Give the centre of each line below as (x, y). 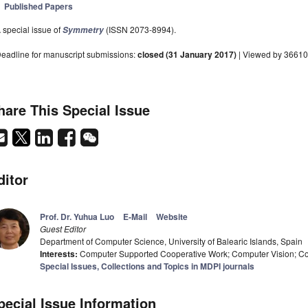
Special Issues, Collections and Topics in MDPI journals (147, 266)
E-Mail (135, 217)
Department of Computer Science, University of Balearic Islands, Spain (171, 241)
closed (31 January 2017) (187, 55)
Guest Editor (63, 229)
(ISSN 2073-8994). (140, 30)
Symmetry (83, 30)
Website (172, 217)
